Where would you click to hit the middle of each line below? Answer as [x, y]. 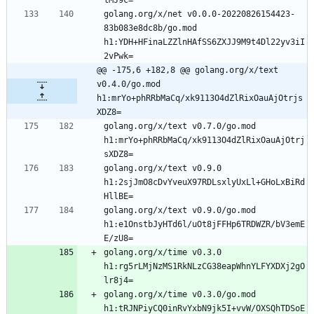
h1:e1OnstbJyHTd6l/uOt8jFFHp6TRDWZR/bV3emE [204, 224]
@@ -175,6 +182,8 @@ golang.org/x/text [187, 70]
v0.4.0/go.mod [129, 84]
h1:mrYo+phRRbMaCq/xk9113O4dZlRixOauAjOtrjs [200, 98]
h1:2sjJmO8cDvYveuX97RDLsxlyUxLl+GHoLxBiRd [204, 182]
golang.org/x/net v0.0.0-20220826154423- [199, 14]
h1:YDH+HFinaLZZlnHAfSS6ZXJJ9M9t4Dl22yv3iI [204, 42]
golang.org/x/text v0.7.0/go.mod [180, 126]
